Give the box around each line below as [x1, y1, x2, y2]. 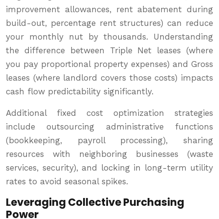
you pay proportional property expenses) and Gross [6, 59, 213, 69]
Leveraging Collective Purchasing [6, 195, 184, 210]
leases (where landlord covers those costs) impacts [6, 73, 213, 83]
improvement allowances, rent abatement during [6, 4, 213, 15]
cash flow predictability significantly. [6, 87, 153, 97]
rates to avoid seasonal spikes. [6, 176, 128, 187]
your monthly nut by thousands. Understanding [6, 32, 213, 42]
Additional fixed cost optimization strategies [6, 108, 213, 118]
